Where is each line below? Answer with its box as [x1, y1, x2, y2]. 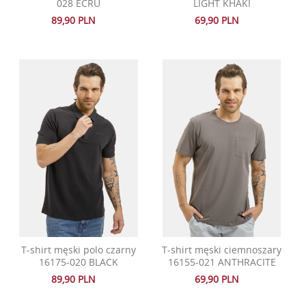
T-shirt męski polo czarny [20, 243, 136, 257]
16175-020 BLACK [38, 255, 118, 269]
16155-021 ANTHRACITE [167, 255, 276, 269]
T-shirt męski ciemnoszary [162, 243, 282, 257]
